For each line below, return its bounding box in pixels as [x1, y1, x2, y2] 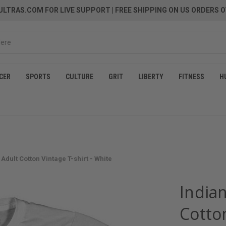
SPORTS [26, 73, 50, 81]
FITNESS [179, 73, 204, 81]
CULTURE [66, 73, 93, 81]
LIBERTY [138, 73, 163, 81]
